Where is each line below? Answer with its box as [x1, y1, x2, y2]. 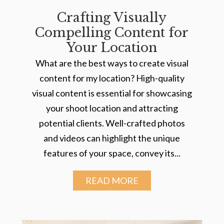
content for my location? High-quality [39, 72, 184, 84]
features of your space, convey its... [43, 147, 180, 159]
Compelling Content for [35, 25, 189, 41]
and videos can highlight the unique [43, 132, 180, 144]
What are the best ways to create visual [35, 57, 188, 69]
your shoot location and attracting [45, 102, 178, 114]
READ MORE [85, 175, 138, 186]
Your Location [66, 40, 157, 56]
